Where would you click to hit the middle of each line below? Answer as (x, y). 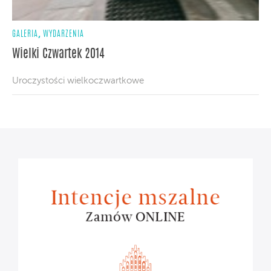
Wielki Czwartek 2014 (58, 55)
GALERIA (25, 35)
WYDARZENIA (64, 35)
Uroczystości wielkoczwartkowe (78, 81)
